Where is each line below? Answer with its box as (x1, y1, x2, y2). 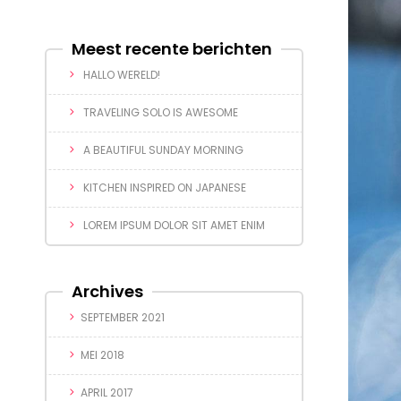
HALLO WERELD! (83, 67, 160, 83)
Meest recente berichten (72, 38, 272, 61)
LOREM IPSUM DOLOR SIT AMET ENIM (83, 218, 265, 234)
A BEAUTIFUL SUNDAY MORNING (83, 142, 243, 158)
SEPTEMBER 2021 (81, 310, 165, 326)
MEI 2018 (81, 347, 124, 363)
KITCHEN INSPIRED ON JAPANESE (83, 180, 246, 196)
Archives (72, 280, 143, 303)
